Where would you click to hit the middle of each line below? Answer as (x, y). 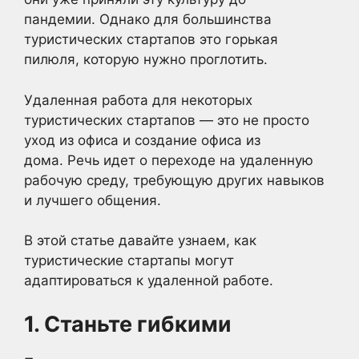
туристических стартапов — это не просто (167, 120)
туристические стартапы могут (129, 260)
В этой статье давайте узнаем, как (140, 240)
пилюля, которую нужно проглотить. (146, 59)
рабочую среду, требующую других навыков (174, 180)
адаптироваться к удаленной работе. (149, 280)
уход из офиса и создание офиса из (142, 140)
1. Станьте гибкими (128, 324)
